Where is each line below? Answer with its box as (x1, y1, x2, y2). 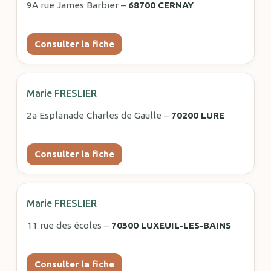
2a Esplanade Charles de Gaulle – (26, 109, 171, 120)
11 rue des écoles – (26, 220, 111, 230)
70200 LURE (171, 109, 224, 120)
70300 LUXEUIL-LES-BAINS (111, 220, 231, 230)
